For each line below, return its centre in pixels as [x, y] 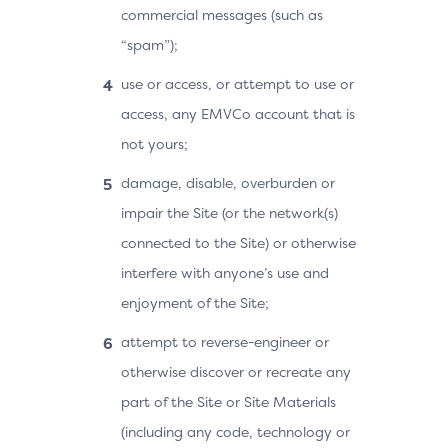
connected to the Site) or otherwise [238, 242]
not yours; [154, 143]
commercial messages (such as [222, 14]
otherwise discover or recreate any [236, 371]
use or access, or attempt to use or [237, 83]
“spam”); [149, 44]
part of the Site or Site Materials [228, 401]
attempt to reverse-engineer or [225, 341]
